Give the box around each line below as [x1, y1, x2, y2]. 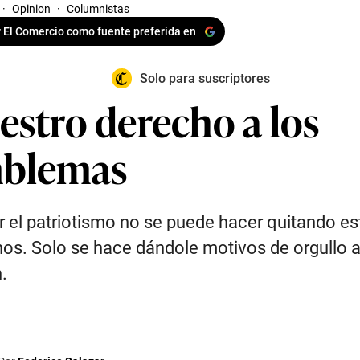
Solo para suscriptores [139, 70, 270, 86]
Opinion [12, 2, 51, 15]
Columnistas [67, 2, 129, 15]
